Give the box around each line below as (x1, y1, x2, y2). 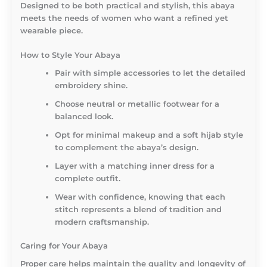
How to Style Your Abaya (20, 51, 120, 60)
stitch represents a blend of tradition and (55, 205, 222, 215)
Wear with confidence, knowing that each (55, 193, 226, 202)
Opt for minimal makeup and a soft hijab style (55, 131, 244, 140)
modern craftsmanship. (55, 218, 150, 227)
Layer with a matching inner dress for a (55, 162, 215, 171)
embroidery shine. (55, 81, 128, 91)
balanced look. (55, 112, 114, 122)
